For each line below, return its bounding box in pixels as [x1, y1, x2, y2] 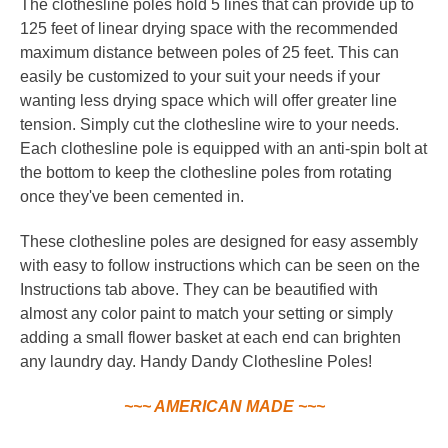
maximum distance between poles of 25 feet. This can [20, 43, 399, 61]
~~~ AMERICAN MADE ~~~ [123, 397, 325, 415]
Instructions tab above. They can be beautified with [20, 280, 378, 298]
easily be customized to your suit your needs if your [20, 67, 380, 85]
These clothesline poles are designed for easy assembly [20, 232, 418, 250]
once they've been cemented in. [20, 187, 244, 205]
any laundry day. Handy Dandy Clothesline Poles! [20, 352, 372, 370]
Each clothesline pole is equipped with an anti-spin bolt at [20, 139, 427, 157]
